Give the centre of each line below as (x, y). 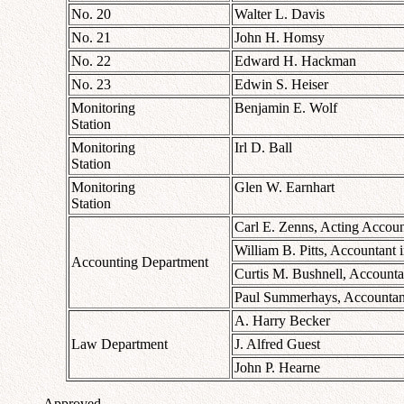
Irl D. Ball (263, 147)
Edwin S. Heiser (281, 84)
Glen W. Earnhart (285, 187)
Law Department (119, 344)
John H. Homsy (280, 37)
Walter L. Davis (280, 14)
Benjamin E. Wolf (286, 107)
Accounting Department (140, 262)
